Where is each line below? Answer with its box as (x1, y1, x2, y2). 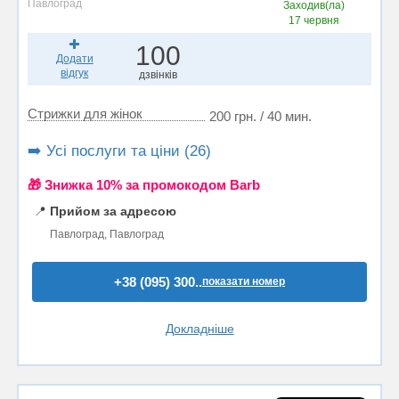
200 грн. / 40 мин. (209, 108, 312, 124)
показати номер (202, 274, 285, 288)
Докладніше (165, 321, 234, 336)
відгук (61, 66, 89, 79)
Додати (55, 52, 94, 65)
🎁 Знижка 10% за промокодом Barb (28, 176, 260, 192)
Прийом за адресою (50, 203, 176, 218)
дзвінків (138, 68, 177, 81)
